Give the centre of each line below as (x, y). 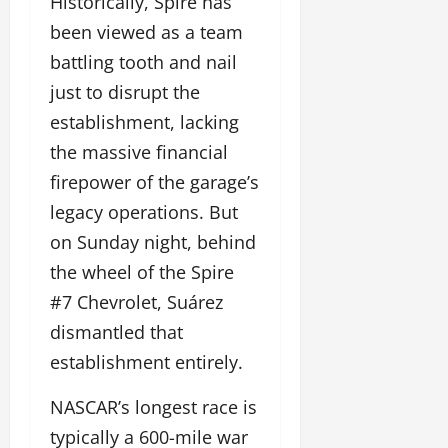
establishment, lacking (144, 122)
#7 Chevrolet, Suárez (136, 302)
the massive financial (139, 152)
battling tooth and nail (143, 62)
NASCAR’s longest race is (153, 407)
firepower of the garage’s (154, 182)
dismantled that (116, 332)
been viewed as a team (146, 32)
